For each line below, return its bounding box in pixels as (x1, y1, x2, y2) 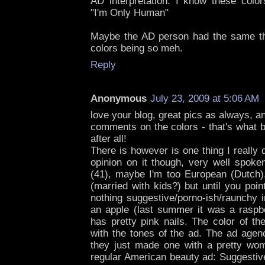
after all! (91, 133, 127, 145)
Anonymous (91, 93, 147, 105)
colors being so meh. (91, 43, 183, 54)
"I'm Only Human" (91, 7, 169, 19)
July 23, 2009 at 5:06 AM (150, 93, 259, 105)
